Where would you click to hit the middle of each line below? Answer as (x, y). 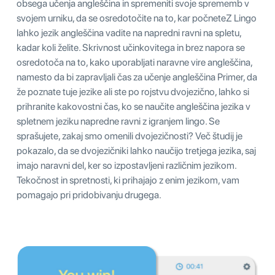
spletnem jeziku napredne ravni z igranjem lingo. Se (118, 121)
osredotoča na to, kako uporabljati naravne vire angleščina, (134, 62)
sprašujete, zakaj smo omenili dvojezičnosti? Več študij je (130, 136)
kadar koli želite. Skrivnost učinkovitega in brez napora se (131, 47)
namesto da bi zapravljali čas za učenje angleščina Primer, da (137, 77)
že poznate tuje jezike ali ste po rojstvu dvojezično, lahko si (133, 91)
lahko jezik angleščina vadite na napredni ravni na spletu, (129, 33)
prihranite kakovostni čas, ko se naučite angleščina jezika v (134, 106)
